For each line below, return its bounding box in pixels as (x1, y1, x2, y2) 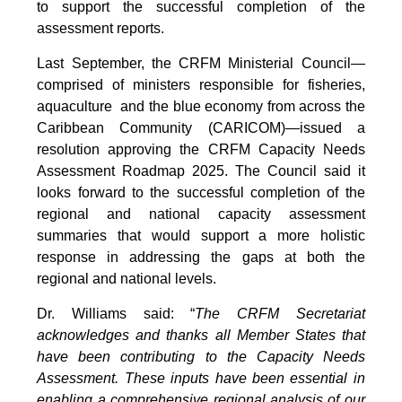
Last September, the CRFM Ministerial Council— (37, 56, 365, 72)
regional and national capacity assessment (37, 206, 365, 223)
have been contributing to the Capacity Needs (37, 349, 365, 365)
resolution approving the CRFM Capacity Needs (37, 142, 365, 158)
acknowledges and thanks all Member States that (37, 328, 365, 344)
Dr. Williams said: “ (37, 306, 196, 322)
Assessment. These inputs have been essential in (37, 371, 365, 387)
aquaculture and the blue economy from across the (37, 99, 365, 115)
